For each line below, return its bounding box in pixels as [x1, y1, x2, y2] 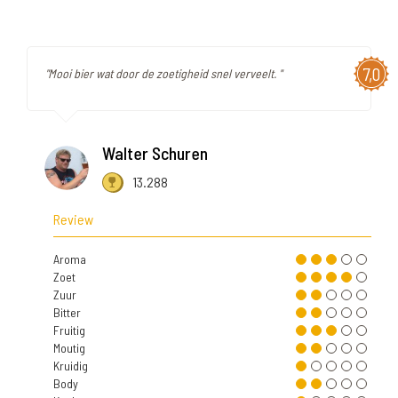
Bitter [53, 305, 81, 321]
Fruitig [53, 322, 85, 338]
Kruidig [53, 358, 88, 374]
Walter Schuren [102, 142, 208, 164]
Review [53, 211, 93, 228]
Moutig [53, 340, 85, 356]
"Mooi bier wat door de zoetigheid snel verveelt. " [45, 66, 282, 82]
